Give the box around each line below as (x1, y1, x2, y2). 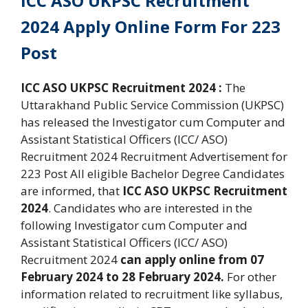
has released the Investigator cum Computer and (21, 113, 285, 130)
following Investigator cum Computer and (21, 217, 247, 233)
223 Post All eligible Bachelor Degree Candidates (21, 165, 285, 181)
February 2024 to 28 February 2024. (21, 268, 224, 285)
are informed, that (21, 182, 122, 199)
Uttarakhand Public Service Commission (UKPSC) (21, 96, 284, 113)
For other (224, 268, 276, 285)
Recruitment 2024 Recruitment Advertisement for (21, 148, 287, 164)
